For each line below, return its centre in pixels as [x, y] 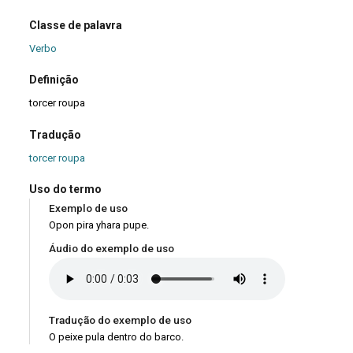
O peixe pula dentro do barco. [117, 337]
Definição [54, 80]
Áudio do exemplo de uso [112, 249]
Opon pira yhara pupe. [99, 225]
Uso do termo [66, 190]
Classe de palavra [76, 25]
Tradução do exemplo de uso [121, 320]
